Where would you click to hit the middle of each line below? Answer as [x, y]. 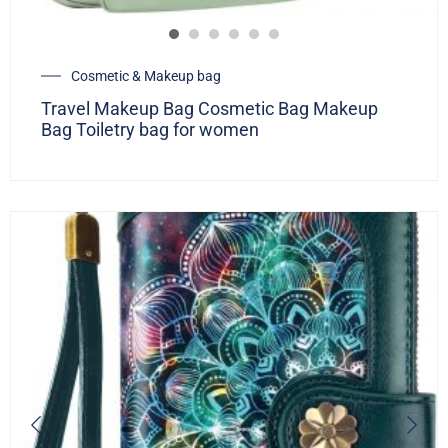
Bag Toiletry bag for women [150, 130]
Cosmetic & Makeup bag [146, 76]
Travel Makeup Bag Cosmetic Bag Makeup [209, 109]
